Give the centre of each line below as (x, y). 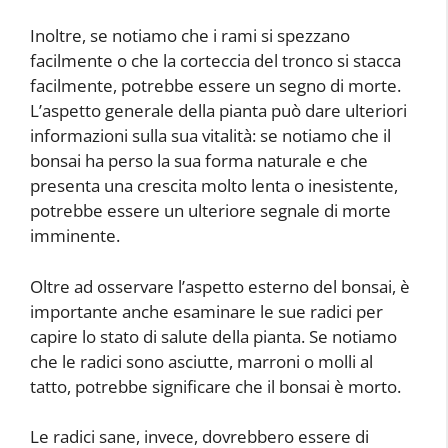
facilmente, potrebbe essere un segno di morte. (215, 86)
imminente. (75, 236)
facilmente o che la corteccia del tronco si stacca (215, 61)
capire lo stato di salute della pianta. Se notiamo (213, 336)
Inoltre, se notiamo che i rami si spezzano (190, 36)
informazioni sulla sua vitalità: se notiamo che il (210, 136)
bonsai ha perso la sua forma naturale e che (199, 161)
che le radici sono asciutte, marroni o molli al (201, 361)
